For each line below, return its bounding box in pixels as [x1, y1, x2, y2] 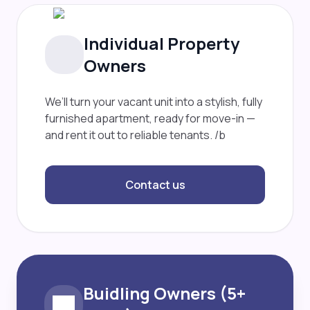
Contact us [125, 177, 185, 193]
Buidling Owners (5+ [83, 282, 246, 305]
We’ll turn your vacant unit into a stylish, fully [45, 94, 262, 110]
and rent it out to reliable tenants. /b [45, 127, 226, 143]
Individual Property [84, 32, 239, 55]
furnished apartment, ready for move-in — [45, 111, 255, 127]
